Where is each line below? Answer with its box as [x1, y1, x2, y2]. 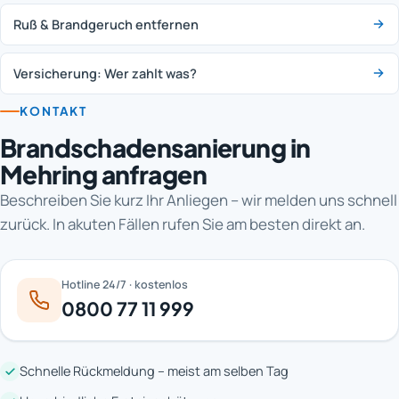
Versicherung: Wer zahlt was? [13, 64, 197, 82]
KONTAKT [20, 103, 88, 119]
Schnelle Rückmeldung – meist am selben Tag [20, 362, 289, 380]
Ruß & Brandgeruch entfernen [13, 15, 199, 33]
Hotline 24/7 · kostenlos [61, 277, 188, 293]
